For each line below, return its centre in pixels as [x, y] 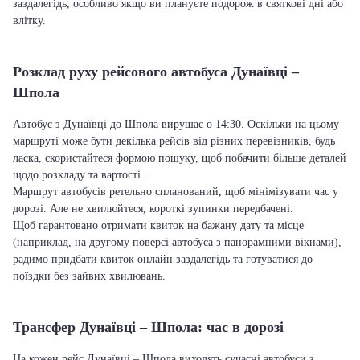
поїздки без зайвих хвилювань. [89, 276]
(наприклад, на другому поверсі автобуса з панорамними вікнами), [177, 242]
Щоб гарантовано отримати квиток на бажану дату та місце [158, 225]
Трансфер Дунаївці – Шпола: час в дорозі [148, 327]
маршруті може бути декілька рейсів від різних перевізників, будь [174, 141]
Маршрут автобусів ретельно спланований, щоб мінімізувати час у [176, 192]
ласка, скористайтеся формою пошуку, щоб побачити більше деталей [180, 158]
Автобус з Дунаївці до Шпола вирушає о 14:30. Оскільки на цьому [176, 124]
